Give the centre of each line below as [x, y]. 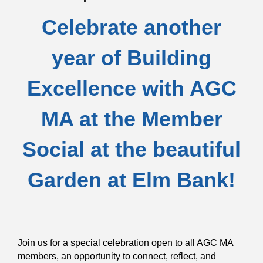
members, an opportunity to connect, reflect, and [117, 256]
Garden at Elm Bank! [131, 180]
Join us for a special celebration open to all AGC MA [125, 242]
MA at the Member [131, 119]
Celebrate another [131, 27]
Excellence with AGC [131, 88]
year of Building [131, 58]
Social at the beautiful [131, 149]
